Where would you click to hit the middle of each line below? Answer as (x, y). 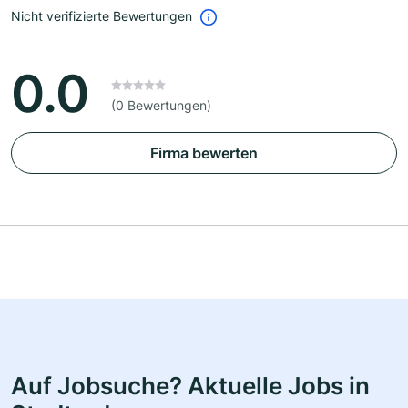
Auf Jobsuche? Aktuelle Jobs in (190, 386)
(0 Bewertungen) (161, 106)
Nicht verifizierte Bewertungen (102, 16)
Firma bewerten (204, 153)
